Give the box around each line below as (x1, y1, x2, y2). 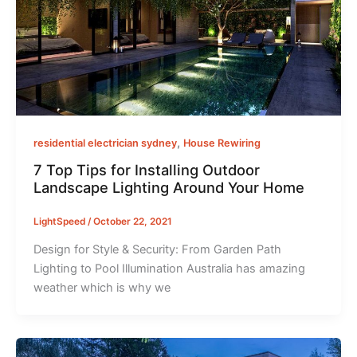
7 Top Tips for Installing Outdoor (33, 161, 260, 179)
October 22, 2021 (92, 216, 172, 228)
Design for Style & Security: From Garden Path (33, 242, 281, 257)
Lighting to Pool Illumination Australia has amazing (33, 261, 305, 277)
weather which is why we (33, 280, 171, 296)
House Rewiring (182, 136, 261, 149)
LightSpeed (33, 216, 88, 228)
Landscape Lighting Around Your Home (33, 178, 304, 197)
